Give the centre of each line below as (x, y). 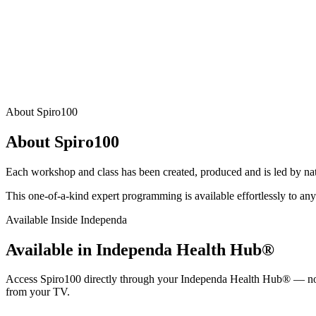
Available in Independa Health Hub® (140, 249)
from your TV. (38, 292)
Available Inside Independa (66, 219)
